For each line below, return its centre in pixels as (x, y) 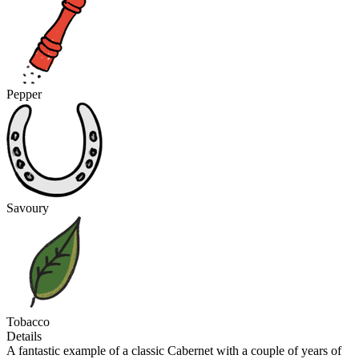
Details (24, 336)
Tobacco (28, 322)
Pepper (24, 94)
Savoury (28, 208)
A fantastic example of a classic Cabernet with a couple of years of (174, 351)
